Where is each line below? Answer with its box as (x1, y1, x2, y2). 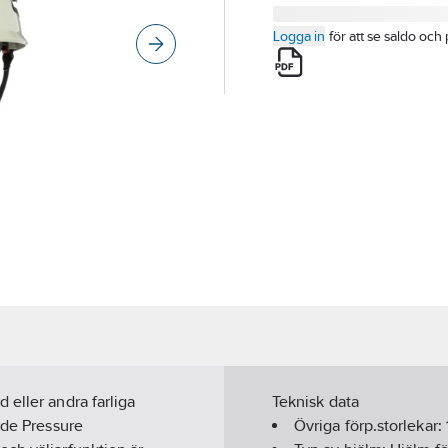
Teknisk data (272, 392, 359, 412)
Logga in (273, 28, 325, 44)
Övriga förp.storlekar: (294, 416, 446, 436)
